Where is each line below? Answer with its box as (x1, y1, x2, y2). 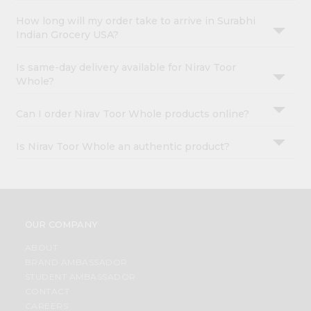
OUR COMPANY (24, 219, 98, 230)
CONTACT (24, 286, 70, 297)
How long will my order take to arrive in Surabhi (16, 15, 256, 28)
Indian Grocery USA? (16, 28, 119, 42)
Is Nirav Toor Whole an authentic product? (16, 140, 230, 153)
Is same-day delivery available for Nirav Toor (16, 61, 237, 74)
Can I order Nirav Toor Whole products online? (16, 108, 250, 121)
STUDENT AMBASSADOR (24, 271, 136, 283)
